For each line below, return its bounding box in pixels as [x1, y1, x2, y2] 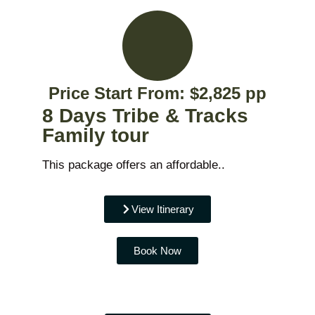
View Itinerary [131, 202, 194, 215]
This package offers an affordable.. [42, 157, 225, 172]
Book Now [134, 244, 181, 257]
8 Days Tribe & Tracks [42, 104, 248, 127]
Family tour [42, 124, 149, 146]
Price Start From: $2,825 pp [49, 83, 266, 103]
